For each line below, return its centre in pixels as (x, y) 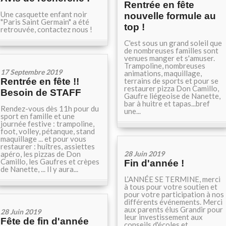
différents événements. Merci (173, 202)
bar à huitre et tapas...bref (167, 103)
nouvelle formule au (170, 16)
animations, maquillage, (163, 73)
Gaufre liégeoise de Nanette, (172, 96)
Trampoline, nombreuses (165, 66)
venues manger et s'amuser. (169, 58)
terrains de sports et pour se (171, 81)
